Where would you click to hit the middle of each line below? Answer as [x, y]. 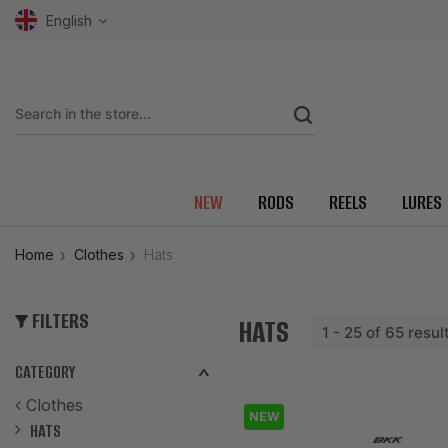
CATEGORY [45, 372]
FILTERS [58, 321]
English [69, 20]
